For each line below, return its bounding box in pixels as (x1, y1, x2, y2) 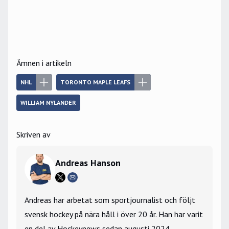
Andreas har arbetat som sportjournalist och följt (25, 195, 195, 205)
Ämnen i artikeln (16, 58, 72, 68)
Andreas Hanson (55, 157, 121, 169)
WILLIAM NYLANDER (20, 99, 76, 107)
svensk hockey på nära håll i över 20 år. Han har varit (25, 209, 203, 220)
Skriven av (16, 129, 51, 140)
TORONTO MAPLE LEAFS (60, 78, 130, 86)
